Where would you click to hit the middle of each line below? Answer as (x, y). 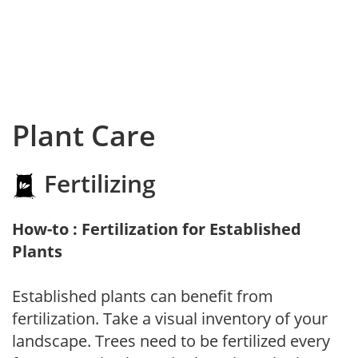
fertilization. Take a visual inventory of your (170, 319)
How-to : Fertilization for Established (157, 229)
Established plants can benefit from (143, 296)
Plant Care (84, 136)
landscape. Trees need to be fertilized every (171, 341)
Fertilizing (97, 184)
